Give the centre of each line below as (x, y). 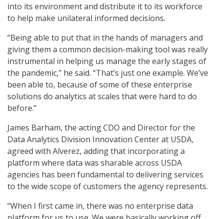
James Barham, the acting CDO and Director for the (101, 128)
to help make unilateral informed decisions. (86, 18)
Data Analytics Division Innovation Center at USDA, (100, 140)
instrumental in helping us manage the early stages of (107, 61)
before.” (22, 108)
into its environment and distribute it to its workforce (105, 7)
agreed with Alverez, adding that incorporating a (96, 151)
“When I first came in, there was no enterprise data (100, 206)
